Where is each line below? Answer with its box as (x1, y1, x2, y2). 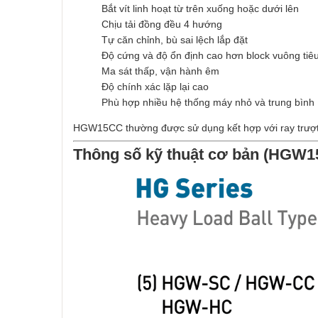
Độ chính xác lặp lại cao (102, 81, 209, 92)
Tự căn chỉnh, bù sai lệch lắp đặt (102, 34, 248, 45)
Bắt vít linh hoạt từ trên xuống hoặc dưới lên (102, 3, 299, 14)
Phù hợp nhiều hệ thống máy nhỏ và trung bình (102, 97, 314, 108)
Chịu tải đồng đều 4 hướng (102, 18, 222, 30)
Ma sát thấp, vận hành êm (102, 65, 219, 77)
